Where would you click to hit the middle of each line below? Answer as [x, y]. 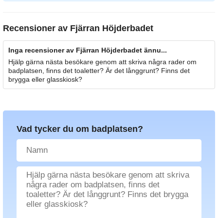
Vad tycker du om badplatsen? [80, 129]
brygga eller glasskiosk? [45, 79]
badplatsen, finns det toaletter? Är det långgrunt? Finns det [99, 70]
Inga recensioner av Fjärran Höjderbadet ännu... [88, 50]
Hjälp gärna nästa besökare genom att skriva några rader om [102, 62]
